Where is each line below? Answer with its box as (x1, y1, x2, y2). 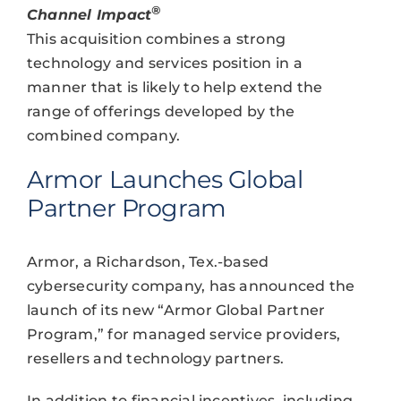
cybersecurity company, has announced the (26, 277, 355, 295)
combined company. (26, 127, 181, 145)
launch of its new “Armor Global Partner (26, 302, 326, 320)
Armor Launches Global (26, 165, 303, 195)
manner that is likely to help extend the (26, 79, 323, 97)
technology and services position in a (26, 55, 303, 73)
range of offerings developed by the (26, 103, 295, 121)
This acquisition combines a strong (26, 30, 286, 48)
